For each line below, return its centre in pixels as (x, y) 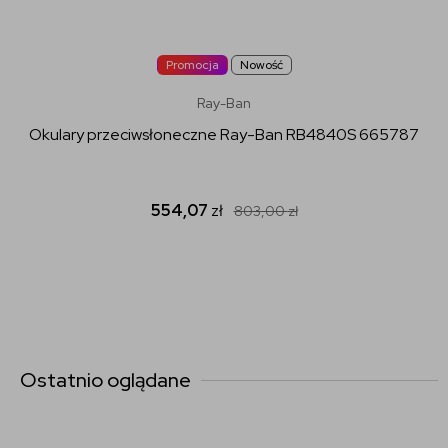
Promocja (192, 64)
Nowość (261, 64)
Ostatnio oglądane (105, 379)
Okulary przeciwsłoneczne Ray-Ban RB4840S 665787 (224, 134)
